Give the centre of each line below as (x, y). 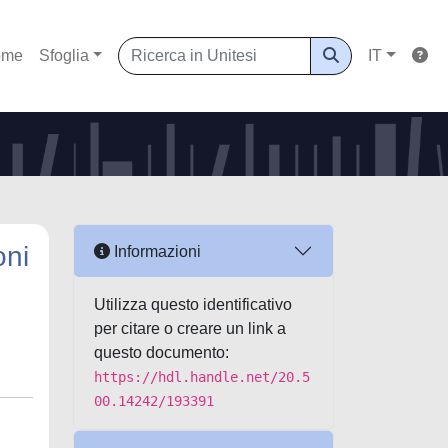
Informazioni (155, 251)
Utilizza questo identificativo (193, 304)
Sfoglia (63, 55)
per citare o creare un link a (190, 328)
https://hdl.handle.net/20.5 (202, 377)
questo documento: (161, 352)
